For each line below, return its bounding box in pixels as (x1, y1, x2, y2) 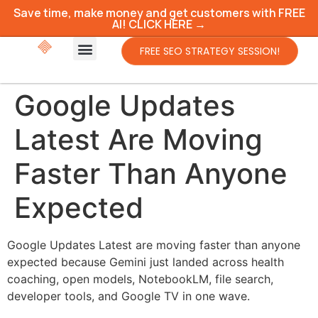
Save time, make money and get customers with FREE (13, 5, 305, 21)
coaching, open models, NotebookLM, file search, (7, 272, 273, 286)
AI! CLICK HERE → (112, 16, 206, 32)
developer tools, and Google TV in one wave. (7, 289, 250, 303)
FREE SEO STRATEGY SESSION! (140, 44, 280, 58)
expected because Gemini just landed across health (7, 255, 284, 269)
